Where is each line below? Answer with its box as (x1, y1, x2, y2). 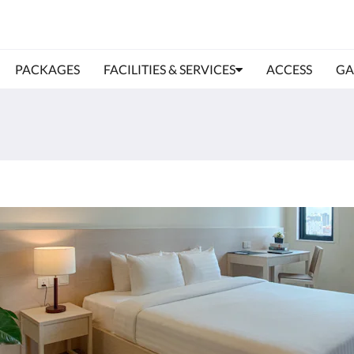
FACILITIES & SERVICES (103, 62, 235, 77)
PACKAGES (14, 62, 80, 77)
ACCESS (265, 62, 312, 77)
